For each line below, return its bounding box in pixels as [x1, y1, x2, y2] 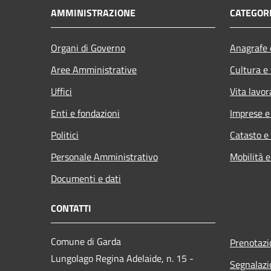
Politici [51, 127, 79, 142]
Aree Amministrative [51, 62, 137, 77]
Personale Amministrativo [51, 149, 158, 164]
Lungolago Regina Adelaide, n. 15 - [51, 250, 194, 266]
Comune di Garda [51, 233, 121, 249]
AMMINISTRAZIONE [51, 5, 135, 20]
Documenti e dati [51, 171, 121, 186]
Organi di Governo [51, 40, 125, 55]
